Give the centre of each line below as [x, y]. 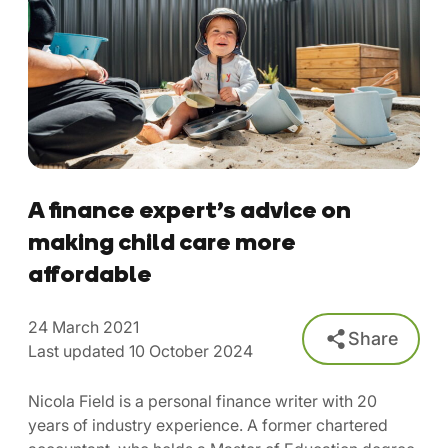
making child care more [162, 241]
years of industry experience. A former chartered [208, 425]
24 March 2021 [83, 327]
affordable [90, 273]
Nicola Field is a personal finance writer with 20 [202, 401]
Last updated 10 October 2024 [140, 351]
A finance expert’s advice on [189, 209]
